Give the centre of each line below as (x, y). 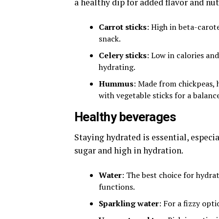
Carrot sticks (123, 27)
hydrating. (117, 67)
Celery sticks (123, 55)
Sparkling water (129, 204)
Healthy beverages (125, 117)
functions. (117, 187)
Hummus (116, 84)
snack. (110, 39)
